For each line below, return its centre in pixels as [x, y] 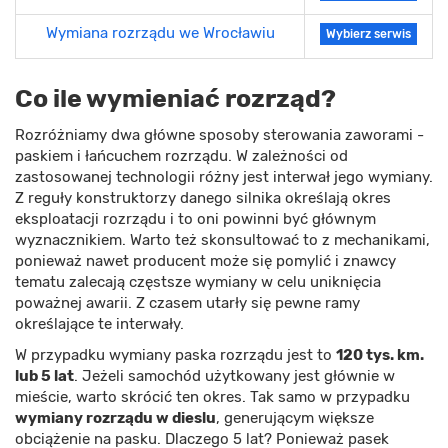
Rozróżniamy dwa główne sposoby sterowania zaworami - [219, 134]
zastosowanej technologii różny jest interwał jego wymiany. [224, 176]
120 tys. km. [380, 354]
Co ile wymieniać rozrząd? [175, 98]
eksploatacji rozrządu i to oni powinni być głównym [195, 218]
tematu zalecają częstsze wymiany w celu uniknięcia [198, 281]
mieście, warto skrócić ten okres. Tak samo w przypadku [212, 396]
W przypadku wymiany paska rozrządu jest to [175, 354]
